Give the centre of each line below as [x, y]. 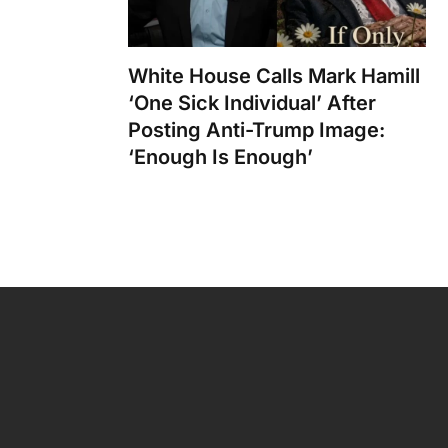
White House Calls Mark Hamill [274, 76]
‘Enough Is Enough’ [220, 157]
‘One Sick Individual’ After [252, 103]
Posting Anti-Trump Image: [256, 130]
